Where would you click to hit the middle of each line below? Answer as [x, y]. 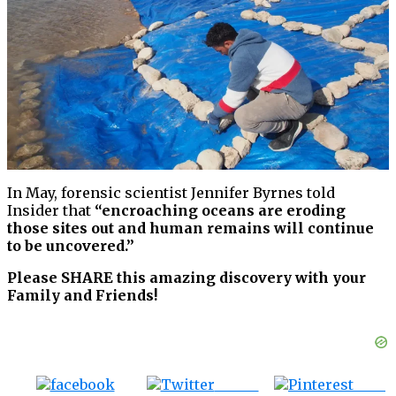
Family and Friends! [82, 296]
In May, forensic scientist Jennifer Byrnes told [171, 193]
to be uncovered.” [71, 246]
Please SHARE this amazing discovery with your [187, 278]
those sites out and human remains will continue [190, 228]
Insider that [51, 211]
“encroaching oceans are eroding [220, 211]
